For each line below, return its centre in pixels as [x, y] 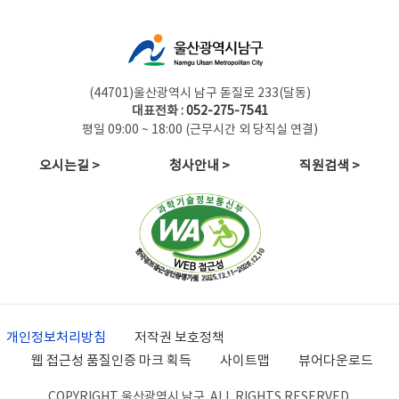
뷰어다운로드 [336, 361]
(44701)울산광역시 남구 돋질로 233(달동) [199, 94]
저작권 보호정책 [179, 338]
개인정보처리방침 [56, 338]
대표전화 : [159, 111]
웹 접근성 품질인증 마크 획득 [111, 361]
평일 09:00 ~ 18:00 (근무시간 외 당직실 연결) [199, 130]
